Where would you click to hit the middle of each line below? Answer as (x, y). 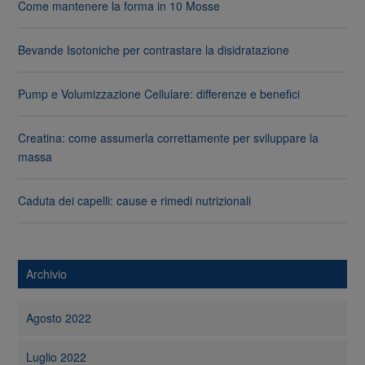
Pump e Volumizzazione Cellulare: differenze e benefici (159, 94)
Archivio (47, 274)
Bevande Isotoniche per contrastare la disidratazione (154, 50)
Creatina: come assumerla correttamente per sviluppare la (169, 138)
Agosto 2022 (59, 318)
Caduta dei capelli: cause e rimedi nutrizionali (135, 201)
